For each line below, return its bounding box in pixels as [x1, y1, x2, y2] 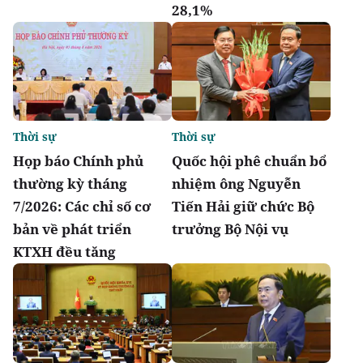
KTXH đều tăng [13, 242, 116, 262]
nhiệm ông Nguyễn [172, 174, 301, 194]
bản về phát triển [13, 220, 131, 239]
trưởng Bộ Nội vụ [172, 220, 288, 239]
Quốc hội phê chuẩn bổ [172, 152, 327, 171]
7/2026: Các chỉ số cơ [13, 197, 151, 216]
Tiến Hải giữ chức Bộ [172, 197, 314, 216]
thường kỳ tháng [13, 174, 127, 194]
